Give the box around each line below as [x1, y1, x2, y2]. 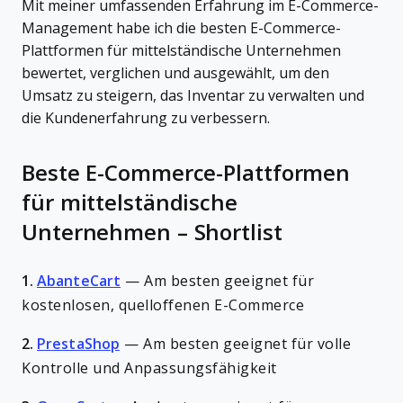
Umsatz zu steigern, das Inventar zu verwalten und [22, 88, 364, 103]
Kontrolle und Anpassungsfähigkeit [22, 361, 277, 376]
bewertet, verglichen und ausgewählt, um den [22, 66, 329, 81]
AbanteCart [37, 273, 121, 289]
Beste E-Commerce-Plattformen [22, 161, 351, 185]
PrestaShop [37, 336, 120, 352]
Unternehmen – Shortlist [22, 220, 282, 245]
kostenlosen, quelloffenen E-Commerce [22, 298, 304, 313]
